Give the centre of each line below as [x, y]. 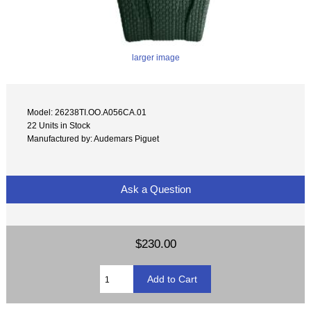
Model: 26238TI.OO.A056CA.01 [87, 112]
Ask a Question [155, 190]
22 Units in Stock [59, 126]
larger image [155, 57]
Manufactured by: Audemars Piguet [93, 139]
